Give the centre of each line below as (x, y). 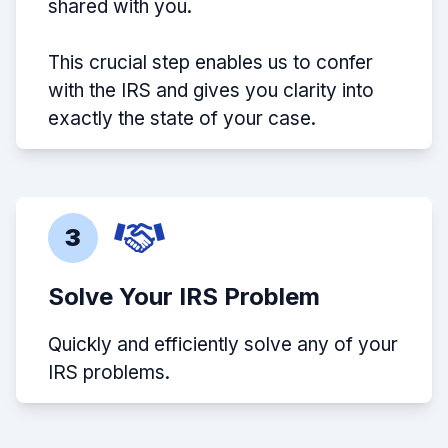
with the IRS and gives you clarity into (211, 91)
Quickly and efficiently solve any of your (223, 345)
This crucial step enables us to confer (210, 63)
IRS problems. (109, 373)
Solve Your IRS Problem (184, 297)
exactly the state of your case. (182, 119)
